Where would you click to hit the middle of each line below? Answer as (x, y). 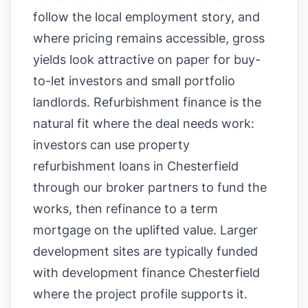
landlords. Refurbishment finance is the (147, 102)
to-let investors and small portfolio (134, 81)
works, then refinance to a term (125, 209)
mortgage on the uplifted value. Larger (145, 230)
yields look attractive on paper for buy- (147, 59)
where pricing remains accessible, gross (149, 38)
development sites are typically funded (145, 251)
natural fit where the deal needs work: (144, 123)
